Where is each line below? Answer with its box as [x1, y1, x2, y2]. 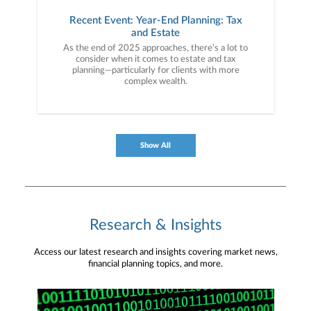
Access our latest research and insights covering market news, [33, 248, 278, 258]
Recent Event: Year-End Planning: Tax [69, 15, 242, 26]
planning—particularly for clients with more [72, 66, 239, 76]
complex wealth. [124, 77, 187, 87]
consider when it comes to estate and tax [76, 55, 235, 65]
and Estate [131, 28, 180, 39]
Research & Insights [89, 217, 222, 233]
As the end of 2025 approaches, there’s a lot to [63, 44, 248, 53]
